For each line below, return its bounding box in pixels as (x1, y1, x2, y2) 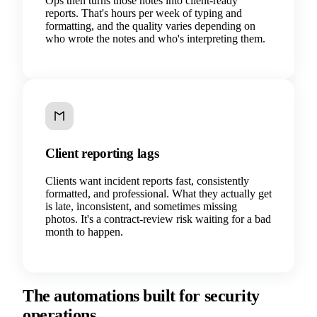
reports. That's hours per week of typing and (45, 6, 242, 19)
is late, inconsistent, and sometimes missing (45, 200, 237, 212)
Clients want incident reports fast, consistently (45, 174, 249, 187)
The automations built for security (23, 286, 260, 305)
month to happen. (45, 225, 123, 238)
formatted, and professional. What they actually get (45, 187, 272, 200)
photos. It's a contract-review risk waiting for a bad (45, 212, 271, 225)
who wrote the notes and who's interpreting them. (45, 32, 265, 45)
